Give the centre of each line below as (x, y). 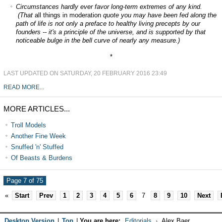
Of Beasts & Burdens (41, 158)
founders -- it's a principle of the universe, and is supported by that (111, 32)
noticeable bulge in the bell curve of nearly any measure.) (98, 40)
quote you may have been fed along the (159, 15)
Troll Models (28, 125)
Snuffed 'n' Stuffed (37, 147)
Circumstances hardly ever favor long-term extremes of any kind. (109, 7)
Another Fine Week (38, 136)
